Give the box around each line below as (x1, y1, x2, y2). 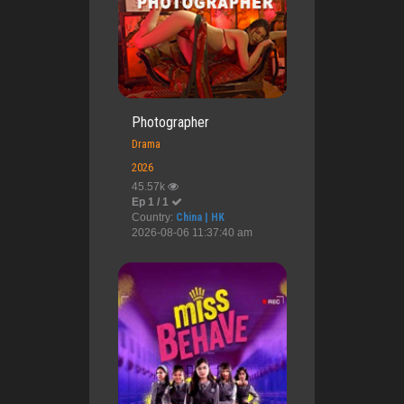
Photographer (131, 114, 209, 132)
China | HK (175, 211, 225, 225)
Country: (131, 211, 176, 225)
